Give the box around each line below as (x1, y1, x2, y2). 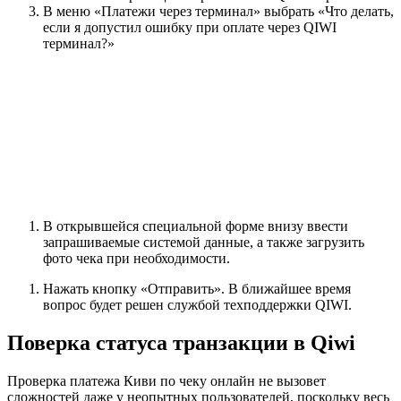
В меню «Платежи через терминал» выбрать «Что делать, (43, 4, 394, 20)
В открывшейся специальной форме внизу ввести (43, 218, 348, 235)
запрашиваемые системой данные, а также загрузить (43, 235, 364, 251)
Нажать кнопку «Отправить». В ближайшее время (43, 281, 351, 297)
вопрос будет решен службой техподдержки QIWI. (43, 297, 352, 313)
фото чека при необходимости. (43, 251, 230, 267)
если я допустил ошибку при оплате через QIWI (43, 20, 337, 36)
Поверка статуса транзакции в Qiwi (7, 331, 355, 355)
